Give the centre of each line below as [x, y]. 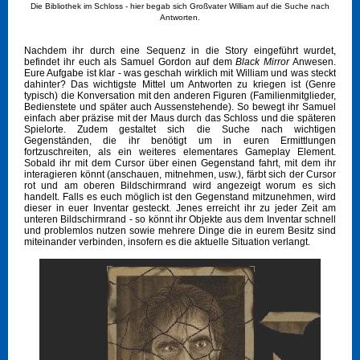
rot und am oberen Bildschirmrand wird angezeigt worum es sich [180, 186]
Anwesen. [313, 62]
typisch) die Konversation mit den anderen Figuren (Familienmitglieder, [180, 96]
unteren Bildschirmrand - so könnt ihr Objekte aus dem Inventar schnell [180, 220]
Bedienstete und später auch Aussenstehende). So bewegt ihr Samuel [180, 107]
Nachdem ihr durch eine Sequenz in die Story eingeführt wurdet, [180, 51]
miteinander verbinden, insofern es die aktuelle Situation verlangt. [167, 242]
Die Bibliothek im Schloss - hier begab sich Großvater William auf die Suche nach [180, 6]
